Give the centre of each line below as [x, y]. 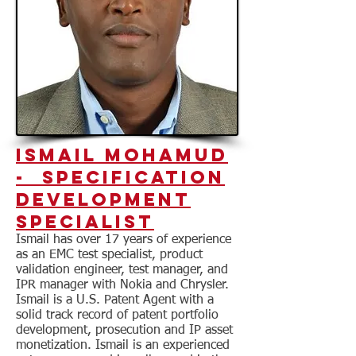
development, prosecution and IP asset [124, 331]
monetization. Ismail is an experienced [123, 346]
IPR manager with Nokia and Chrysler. [122, 285]
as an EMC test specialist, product [109, 255]
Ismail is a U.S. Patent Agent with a [115, 300]
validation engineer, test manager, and [122, 270]
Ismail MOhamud [122, 155]
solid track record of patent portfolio [117, 315]
